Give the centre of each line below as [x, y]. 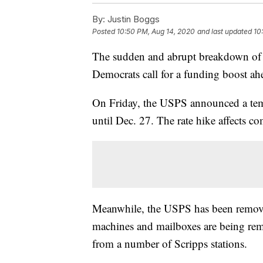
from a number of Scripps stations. [170, 244]
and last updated [225, 32]
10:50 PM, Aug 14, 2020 [156, 32]
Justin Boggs [132, 19]
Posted [104, 32]
